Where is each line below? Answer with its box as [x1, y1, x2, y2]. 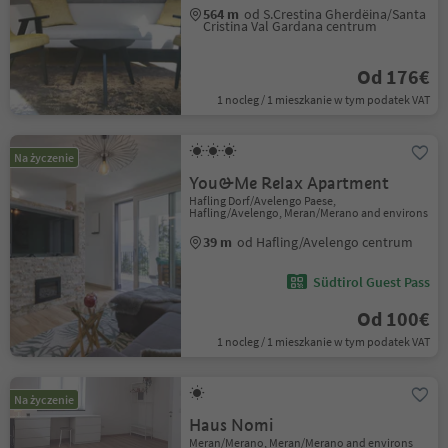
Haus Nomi [189, 415, 275, 436]
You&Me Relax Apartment [189, 173, 390, 194]
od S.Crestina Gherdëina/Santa [244, 5, 427, 23]
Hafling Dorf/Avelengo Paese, [189, 193, 337, 208]
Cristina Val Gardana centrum [203, 17, 378, 35]
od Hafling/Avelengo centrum [237, 233, 414, 251]
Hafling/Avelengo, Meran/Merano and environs [189, 205, 429, 220]
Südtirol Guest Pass [312, 273, 430, 291]
